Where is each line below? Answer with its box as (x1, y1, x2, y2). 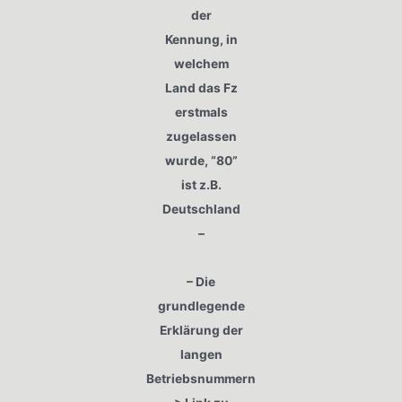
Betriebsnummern (146, 371, 256, 387)
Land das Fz (164, 81, 238, 96)
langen (179, 347, 223, 363)
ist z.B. (180, 178, 222, 193)
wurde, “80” (164, 153, 238, 169)
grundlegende (157, 299, 245, 314)
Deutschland (162, 202, 240, 217)
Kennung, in (164, 32, 238, 48)
